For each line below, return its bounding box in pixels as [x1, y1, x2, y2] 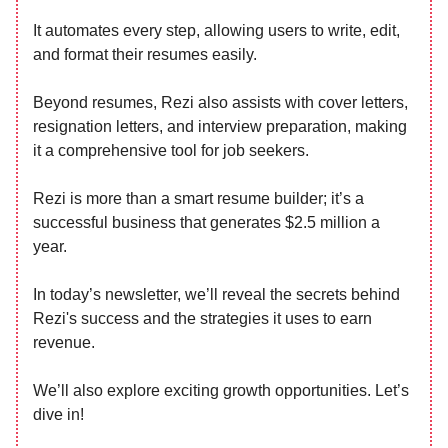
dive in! [33, 406, 84, 423]
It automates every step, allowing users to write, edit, [33, 22, 400, 39]
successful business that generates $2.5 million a [33, 214, 380, 231]
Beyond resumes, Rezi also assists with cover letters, [33, 94, 408, 111]
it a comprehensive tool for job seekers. [33, 142, 309, 159]
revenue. [33, 334, 95, 351]
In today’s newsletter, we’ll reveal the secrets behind [33, 286, 400, 303]
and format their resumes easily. [33, 46, 257, 63]
